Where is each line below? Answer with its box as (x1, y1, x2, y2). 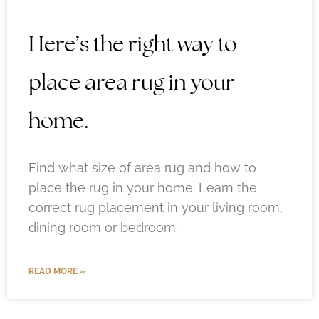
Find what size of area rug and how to (28, 159, 256, 175)
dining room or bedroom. (28, 219, 178, 235)
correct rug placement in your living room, (28, 199, 283, 215)
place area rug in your (28, 68, 235, 96)
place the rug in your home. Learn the (28, 179, 257, 195)
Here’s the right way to (28, 29, 237, 58)
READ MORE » (28, 266, 85, 276)
